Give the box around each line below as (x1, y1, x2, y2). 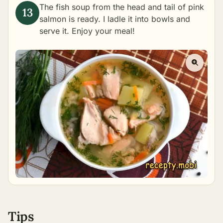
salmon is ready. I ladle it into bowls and (39, 13, 190, 24)
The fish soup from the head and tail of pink (39, 1, 204, 12)
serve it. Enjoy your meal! (39, 25, 135, 36)
